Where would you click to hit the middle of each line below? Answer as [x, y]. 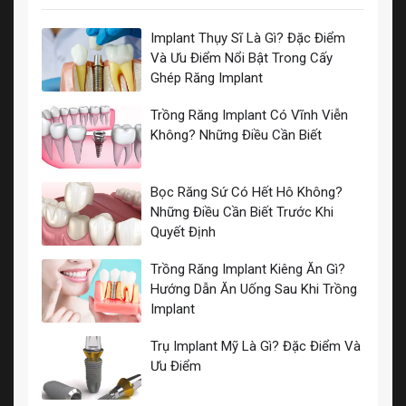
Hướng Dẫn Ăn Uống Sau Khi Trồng [253, 290]
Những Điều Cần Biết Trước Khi [242, 213]
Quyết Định [183, 232]
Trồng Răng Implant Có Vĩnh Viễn [249, 115]
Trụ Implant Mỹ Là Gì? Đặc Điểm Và [255, 347]
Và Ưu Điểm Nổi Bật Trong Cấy [241, 58]
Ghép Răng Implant [206, 77]
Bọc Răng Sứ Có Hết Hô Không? [246, 193]
